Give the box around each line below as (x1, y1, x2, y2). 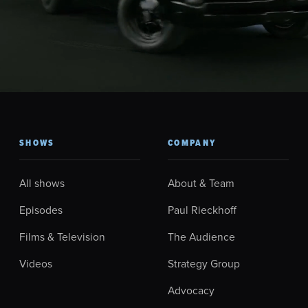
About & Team (168, 175, 234, 190)
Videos (19, 256, 52, 271)
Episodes (19, 202, 63, 217)
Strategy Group (168, 256, 240, 271)
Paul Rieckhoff (168, 202, 236, 217)
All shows (19, 175, 65, 190)
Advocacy (168, 283, 214, 298)
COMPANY (168, 136, 217, 149)
